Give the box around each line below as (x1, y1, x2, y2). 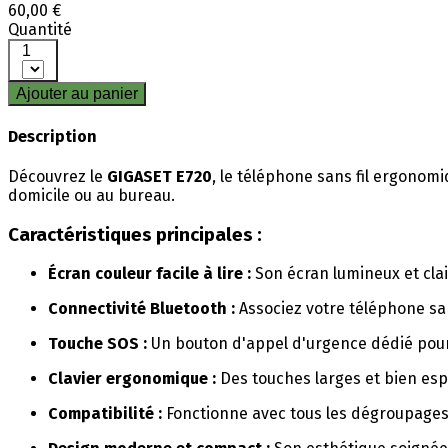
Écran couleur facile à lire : (48, 264, 251, 284)
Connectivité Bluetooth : (48, 299, 235, 319)
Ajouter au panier (16, 84, 138, 102)
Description (8, 126, 97, 146)
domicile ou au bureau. (8, 186, 175, 206)
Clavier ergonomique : (48, 369, 216, 389)
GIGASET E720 (107, 167, 212, 187)
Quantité (8, 19, 72, 39)
